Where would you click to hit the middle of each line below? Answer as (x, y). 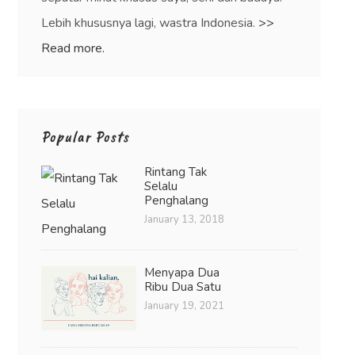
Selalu (161, 186)
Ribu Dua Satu (183, 286)
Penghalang (177, 200)
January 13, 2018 (185, 219)
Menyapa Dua (182, 272)
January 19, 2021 (185, 305)
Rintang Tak (176, 172)
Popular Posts (86, 136)
